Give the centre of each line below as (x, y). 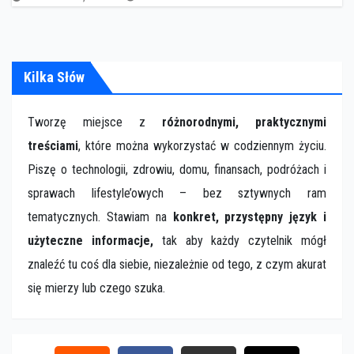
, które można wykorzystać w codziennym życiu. (202, 146)
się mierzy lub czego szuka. (96, 288)
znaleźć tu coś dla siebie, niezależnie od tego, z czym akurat (177, 264)
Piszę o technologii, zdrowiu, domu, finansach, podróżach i (177, 169)
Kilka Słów (54, 77)
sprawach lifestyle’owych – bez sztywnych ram (177, 193)
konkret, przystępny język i (249, 217)
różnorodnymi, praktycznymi (244, 122)
